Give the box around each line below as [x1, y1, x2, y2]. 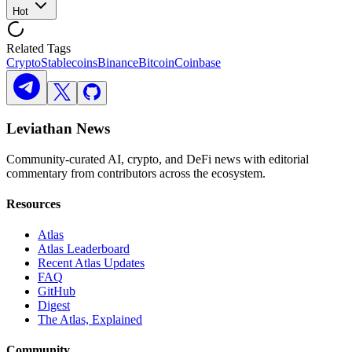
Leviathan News [6, 119, 110, 137]
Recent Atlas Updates [38, 256, 145, 270]
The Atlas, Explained [38, 313, 142, 327]
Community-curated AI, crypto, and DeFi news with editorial [6, 152, 309, 166]
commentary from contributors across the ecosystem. [6, 166, 266, 180]
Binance [97, 56, 138, 70]
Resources [6, 196, 60, 211]
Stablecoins [41, 56, 97, 70]
